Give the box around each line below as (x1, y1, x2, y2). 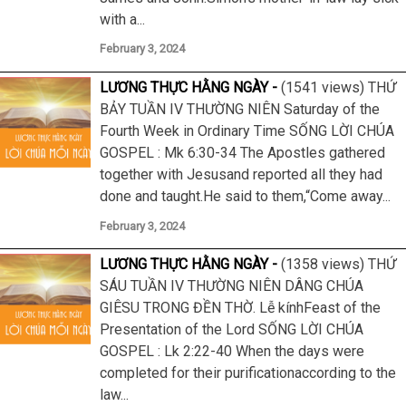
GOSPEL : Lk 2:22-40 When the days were (100, 343, 364, 361)
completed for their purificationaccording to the (100, 364, 396, 382)
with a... (100, 10, 145, 28)
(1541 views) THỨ (281, 78, 396, 96)
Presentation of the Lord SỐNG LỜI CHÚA (100, 321, 363, 339)
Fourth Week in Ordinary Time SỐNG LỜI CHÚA (100, 121, 394, 140)
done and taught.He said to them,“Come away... (100, 187, 391, 205)
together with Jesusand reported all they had (100, 165, 382, 183)
